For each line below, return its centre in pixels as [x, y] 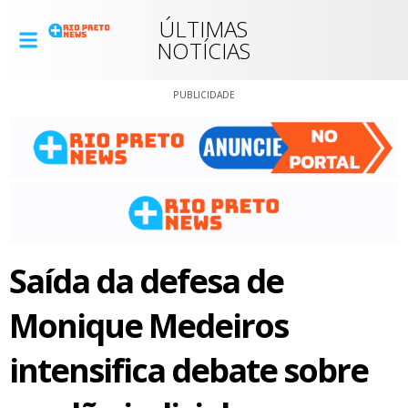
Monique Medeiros [148, 325]
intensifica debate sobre [189, 370]
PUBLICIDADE [204, 95]
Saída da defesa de [146, 280]
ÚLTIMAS [204, 29]
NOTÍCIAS [204, 51]
